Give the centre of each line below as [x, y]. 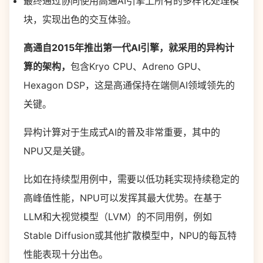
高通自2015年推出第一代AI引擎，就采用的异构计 [129, 48]
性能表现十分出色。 [66, 254]
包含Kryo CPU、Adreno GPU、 [139, 66]
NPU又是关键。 [57, 151]
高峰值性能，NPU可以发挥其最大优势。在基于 [123, 198]
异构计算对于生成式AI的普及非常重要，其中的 [122, 132]
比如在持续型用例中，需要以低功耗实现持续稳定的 [131, 179]
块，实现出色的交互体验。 [80, 19]
